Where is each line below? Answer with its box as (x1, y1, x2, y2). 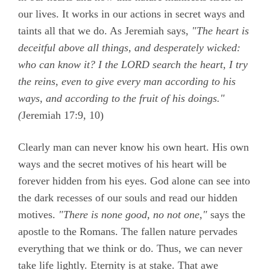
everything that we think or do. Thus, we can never (18, 242, 242, 255)
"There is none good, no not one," (58, 209, 207, 221)
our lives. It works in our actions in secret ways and (18, 8, 245, 20)
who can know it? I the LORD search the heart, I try (18, 58, 248, 71)
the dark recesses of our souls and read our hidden (18, 192, 237, 204)
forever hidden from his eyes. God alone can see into (18, 175, 250, 187)
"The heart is (192, 25, 249, 37)
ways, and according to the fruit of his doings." (18, 92, 225, 105)
